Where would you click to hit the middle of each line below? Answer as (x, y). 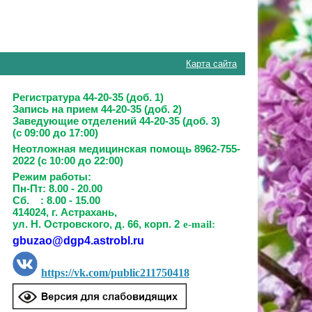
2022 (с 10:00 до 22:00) (68, 161)
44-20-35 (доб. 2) (141, 109)
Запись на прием (56, 109)
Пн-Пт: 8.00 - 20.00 (57, 189)
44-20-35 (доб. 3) (186, 121)
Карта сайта (211, 64)
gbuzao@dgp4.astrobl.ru (78, 241)
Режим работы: (52, 177)
